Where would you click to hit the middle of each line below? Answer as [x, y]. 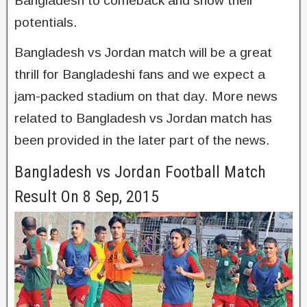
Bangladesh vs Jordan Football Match [140, 172]
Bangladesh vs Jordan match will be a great [143, 52]
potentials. [46, 22]
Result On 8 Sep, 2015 [87, 197]
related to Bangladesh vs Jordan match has [143, 118]
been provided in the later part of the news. [142, 140]
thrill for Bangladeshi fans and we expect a [140, 74]
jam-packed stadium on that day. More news [146, 96]
